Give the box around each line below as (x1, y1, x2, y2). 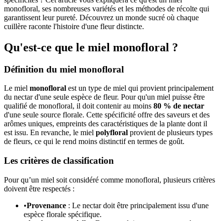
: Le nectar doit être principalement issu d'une (66, 201, 209, 210)
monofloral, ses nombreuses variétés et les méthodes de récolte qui (4, 4, 209, 13)
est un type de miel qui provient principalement (66, 84, 214, 93)
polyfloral (96, 128, 128, 137)
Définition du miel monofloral (4, 64, 124, 74)
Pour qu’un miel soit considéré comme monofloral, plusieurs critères (4, 175, 215, 184)
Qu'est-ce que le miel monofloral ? (4, 40, 178, 54)
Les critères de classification (4, 155, 114, 166)
